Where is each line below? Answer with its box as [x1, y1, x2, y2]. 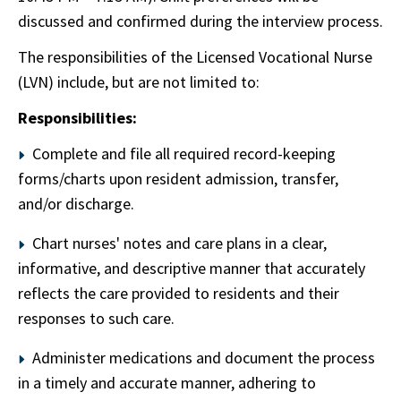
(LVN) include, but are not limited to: [18, 72, 263, 92]
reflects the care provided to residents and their [18, 283, 339, 303]
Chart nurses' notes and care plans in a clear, [32, 233, 327, 253]
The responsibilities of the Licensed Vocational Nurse [18, 47, 372, 67]
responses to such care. [18, 308, 175, 328]
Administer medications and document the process [32, 347, 375, 368]
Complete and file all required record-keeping [32, 143, 336, 164]
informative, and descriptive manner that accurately [18, 258, 365, 278]
